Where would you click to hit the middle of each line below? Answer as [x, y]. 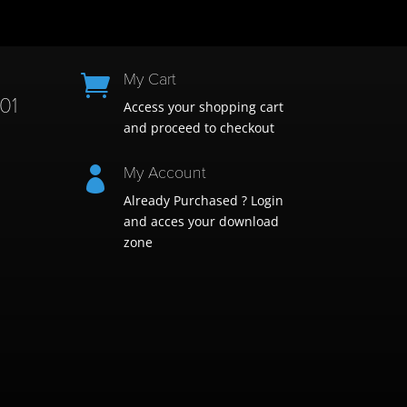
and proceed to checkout [199, 127]
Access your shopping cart [204, 106]
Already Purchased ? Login [204, 201]
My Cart [150, 79]
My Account [165, 173]
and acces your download [202, 222]
